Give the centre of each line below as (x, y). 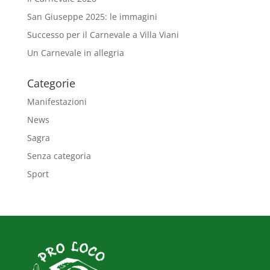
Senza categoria (59, 155)
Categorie (51, 83)
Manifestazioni (57, 101)
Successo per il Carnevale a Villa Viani (103, 34)
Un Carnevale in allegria (75, 52)
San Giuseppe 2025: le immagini (92, 16)
